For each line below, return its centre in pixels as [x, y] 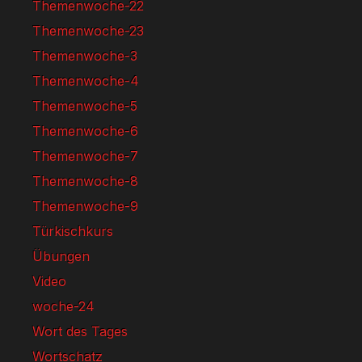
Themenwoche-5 [85, 106]
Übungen [61, 256]
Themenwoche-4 [86, 81]
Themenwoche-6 [85, 131]
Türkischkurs [73, 231]
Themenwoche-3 [85, 56]
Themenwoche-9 [85, 206]
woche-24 [63, 306]
